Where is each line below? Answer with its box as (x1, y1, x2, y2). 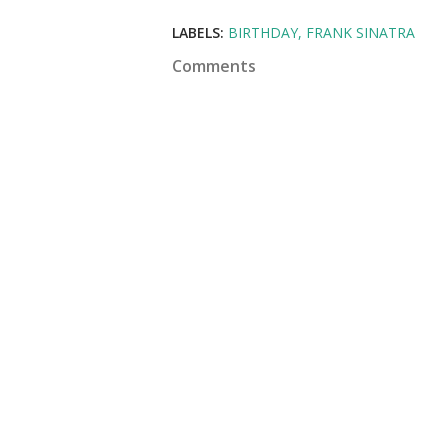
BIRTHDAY (228, 23, 298, 43)
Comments (172, 55, 256, 78)
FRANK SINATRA (306, 23, 415, 43)
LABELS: (172, 23, 224, 43)
